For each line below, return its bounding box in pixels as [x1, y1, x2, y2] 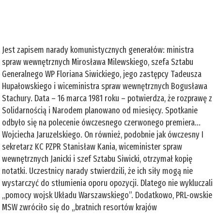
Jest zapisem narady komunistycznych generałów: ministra [2, 44, 194, 55]
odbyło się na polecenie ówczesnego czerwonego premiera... [2, 117, 201, 128]
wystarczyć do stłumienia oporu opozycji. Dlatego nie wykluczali [2, 177, 213, 188]
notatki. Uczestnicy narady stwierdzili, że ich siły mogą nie [2, 165, 193, 176]
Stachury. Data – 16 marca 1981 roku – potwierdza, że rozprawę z [2, 93, 213, 104]
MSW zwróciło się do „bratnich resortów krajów [2, 201, 157, 213]
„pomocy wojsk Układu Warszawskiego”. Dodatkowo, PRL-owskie [2, 189, 213, 201]
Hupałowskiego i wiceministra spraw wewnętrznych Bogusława [2, 80, 208, 92]
